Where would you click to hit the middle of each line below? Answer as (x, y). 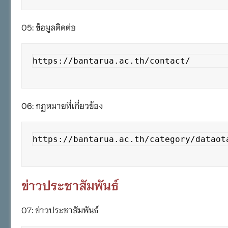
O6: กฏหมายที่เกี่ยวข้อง (62, 105)
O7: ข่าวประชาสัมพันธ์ (60, 209)
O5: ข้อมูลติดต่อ (49, 26)
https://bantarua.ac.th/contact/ (111, 61)
